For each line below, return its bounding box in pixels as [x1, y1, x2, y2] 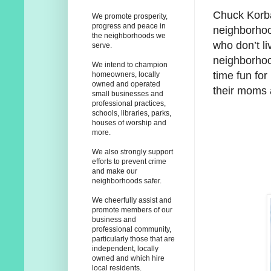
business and [92, 215, 136, 224]
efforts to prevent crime [92, 157, 166, 166]
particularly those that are [92, 235, 175, 244]
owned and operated [92, 80, 160, 89]
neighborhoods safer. [92, 177, 162, 186]
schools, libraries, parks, [92, 109, 171, 118]
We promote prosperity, [92, 12, 168, 21]
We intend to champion [92, 60, 168, 70]
